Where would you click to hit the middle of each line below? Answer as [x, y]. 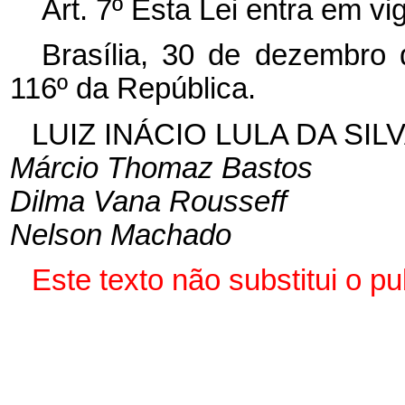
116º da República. [132, 89]
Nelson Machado [120, 235]
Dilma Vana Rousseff [148, 201]
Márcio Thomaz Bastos [161, 168]
